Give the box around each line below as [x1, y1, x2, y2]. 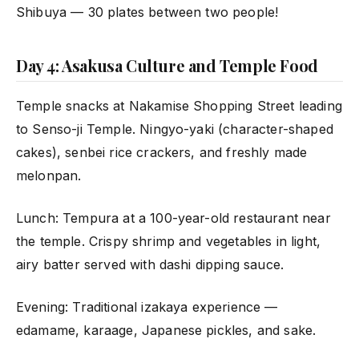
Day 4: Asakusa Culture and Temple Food [16, 54, 318, 76]
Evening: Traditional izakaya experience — [16, 298, 278, 315]
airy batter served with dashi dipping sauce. [16, 256, 284, 272]
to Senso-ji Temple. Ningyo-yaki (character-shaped [16, 120, 333, 137]
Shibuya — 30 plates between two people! [16, 3, 279, 20]
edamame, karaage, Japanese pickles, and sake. [16, 321, 317, 338]
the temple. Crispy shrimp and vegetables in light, [16, 232, 321, 249]
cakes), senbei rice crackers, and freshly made [16, 143, 308, 160]
